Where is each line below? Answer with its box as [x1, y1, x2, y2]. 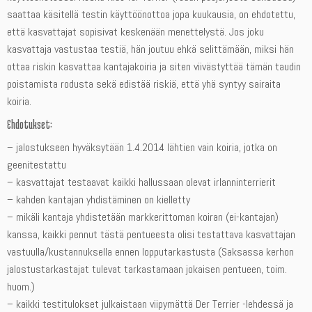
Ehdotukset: [7, 118, 52, 132]
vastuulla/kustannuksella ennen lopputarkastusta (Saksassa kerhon [7, 244, 294, 260]
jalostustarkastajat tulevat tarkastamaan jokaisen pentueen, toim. [7, 262, 287, 277]
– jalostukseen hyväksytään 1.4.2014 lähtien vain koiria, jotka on [7, 140, 277, 155]
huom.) [7, 279, 35, 295]
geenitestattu [7, 157, 66, 173]
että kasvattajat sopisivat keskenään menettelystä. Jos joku [7, 24, 264, 40]
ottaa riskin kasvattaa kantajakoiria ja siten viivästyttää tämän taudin [7, 59, 301, 75]
